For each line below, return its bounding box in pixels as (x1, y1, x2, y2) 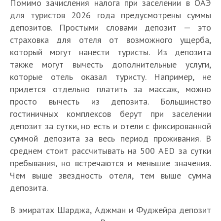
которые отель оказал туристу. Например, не (10, 71, 211, 83)
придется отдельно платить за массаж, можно (10, 83, 211, 95)
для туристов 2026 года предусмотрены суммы (10, 9, 211, 21)
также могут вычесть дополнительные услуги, (10, 59, 211, 71)
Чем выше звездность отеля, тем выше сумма (10, 170, 211, 182)
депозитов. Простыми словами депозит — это (10, 22, 211, 34)
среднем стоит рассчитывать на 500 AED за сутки (10, 145, 211, 157)
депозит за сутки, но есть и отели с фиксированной (10, 120, 211, 132)
